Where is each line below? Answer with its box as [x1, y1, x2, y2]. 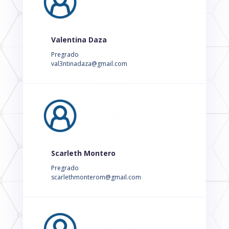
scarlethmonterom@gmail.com [51, 173, 141, 182]
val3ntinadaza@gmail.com [51, 59, 127, 68]
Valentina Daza [51, 35, 107, 45]
